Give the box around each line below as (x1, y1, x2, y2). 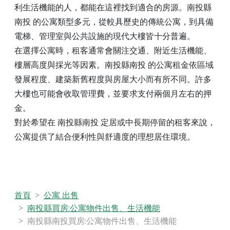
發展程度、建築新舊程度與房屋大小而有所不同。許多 (14, 73, 212, 85)
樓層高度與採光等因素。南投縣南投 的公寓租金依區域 (14, 59, 214, 71)
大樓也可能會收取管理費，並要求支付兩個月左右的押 (14, 88, 212, 100)
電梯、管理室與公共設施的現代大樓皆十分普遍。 (14, 30, 195, 42)
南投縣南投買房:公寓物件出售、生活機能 (27, 215, 177, 227)
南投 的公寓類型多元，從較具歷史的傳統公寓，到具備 (14, 16, 214, 28)
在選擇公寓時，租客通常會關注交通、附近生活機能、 (14, 45, 212, 56)
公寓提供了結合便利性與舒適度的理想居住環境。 (14, 131, 195, 143)
